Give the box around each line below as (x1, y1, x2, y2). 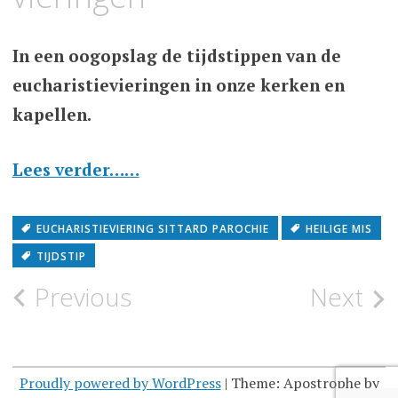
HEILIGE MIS (305, 221, 372, 237)
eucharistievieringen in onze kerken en (12, 74, 345, 97)
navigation (11, 320, 163, 363)
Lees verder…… (12, 157, 139, 180)
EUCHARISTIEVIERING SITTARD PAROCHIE (36, 221, 269, 237)
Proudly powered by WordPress (19, 372, 221, 393)
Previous (34, 280, 131, 314)
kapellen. (12, 103, 95, 126)
